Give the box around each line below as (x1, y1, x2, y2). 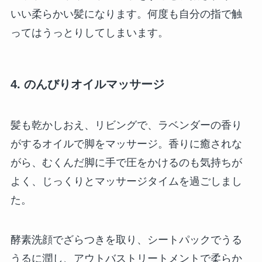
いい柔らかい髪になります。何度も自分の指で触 (10, 8, 242, 20)
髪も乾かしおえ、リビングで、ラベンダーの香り (10, 119, 242, 131)
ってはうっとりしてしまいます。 (10, 27, 168, 39)
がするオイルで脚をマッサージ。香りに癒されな (10, 137, 242, 150)
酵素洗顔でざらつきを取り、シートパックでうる (10, 233, 242, 246)
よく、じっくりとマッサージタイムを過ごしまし (10, 175, 242, 187)
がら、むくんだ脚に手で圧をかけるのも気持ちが (10, 156, 242, 168)
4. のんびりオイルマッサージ (10, 78, 164, 91)
